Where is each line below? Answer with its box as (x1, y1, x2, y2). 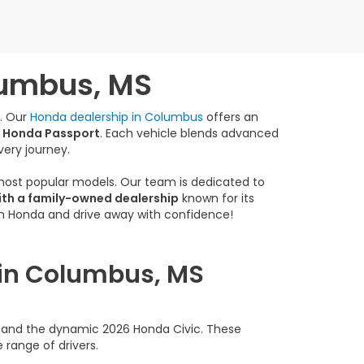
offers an (202, 109, 258, 125)
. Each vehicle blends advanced (100, 125, 279, 141)
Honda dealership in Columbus (29, 109, 203, 125)
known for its (179, 190, 254, 206)
